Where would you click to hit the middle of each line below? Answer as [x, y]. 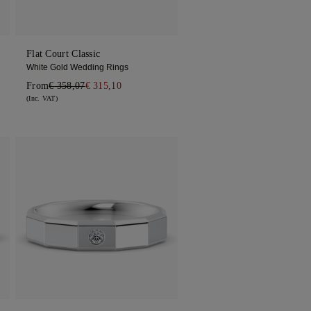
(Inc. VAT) [42, 99]
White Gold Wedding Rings [77, 68]
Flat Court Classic [63, 54]
